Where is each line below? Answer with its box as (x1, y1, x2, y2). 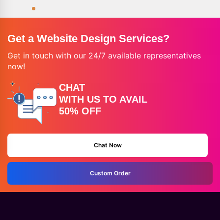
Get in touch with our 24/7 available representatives (7, 50, 201, 60)
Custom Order (89, 169, 131, 177)
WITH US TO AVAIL (59, 93, 147, 105)
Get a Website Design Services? (7, 32, 169, 45)
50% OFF (59, 105, 101, 116)
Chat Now (93, 141, 122, 149)
